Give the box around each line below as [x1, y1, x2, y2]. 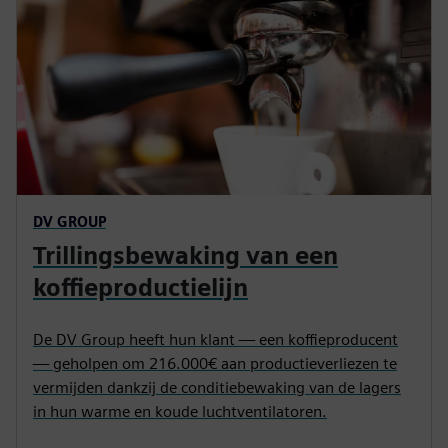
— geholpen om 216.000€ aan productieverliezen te [33, 353, 397, 373]
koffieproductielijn [33, 272, 248, 302]
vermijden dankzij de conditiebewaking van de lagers [33, 377, 401, 397]
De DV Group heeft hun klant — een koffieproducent [33, 329, 398, 349]
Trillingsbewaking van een [33, 240, 338, 270]
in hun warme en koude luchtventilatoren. [33, 401, 327, 421]
